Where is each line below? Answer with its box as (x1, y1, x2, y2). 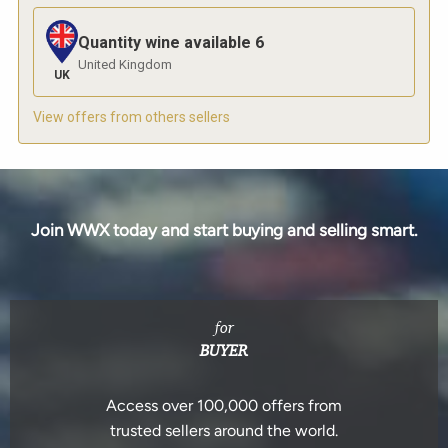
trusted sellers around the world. (110, 421, 338, 441)
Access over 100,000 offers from (106, 396, 342, 416)
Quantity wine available (78, 32, 251, 52)
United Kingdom (78, 56, 172, 72)
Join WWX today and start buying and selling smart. (30, 220, 418, 241)
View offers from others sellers (33, 109, 230, 126)
